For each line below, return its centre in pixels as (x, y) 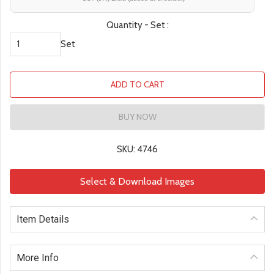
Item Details (43, 220)
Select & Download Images (137, 182)
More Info (38, 258)
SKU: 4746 (137, 150)
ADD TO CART (137, 85)
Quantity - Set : (137, 25)
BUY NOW (137, 117)
